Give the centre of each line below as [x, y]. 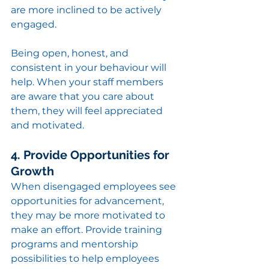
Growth [32, 171]
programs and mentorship [76, 244]
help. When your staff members [88, 82]
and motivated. [47, 125]
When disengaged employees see [95, 187]
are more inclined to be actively [87, 10]
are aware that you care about [84, 97]
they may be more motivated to [89, 216]
